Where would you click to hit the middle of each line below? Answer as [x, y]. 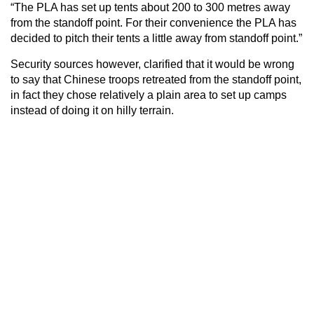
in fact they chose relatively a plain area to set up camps [149, 95]
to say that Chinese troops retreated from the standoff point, [156, 79]
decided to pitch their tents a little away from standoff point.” [156, 38]
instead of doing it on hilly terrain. [92, 110]
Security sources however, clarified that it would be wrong [152, 64]
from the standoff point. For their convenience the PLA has [153, 22]
